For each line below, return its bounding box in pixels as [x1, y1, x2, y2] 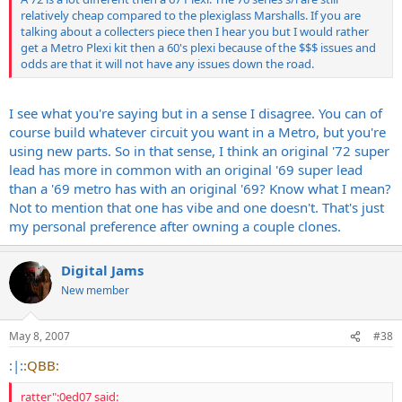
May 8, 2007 [9, 328, 70, 344]
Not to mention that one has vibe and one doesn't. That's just [9, 197, 384, 216]
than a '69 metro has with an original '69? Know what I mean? [9, 179, 391, 197]
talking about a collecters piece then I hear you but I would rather [21, 23, 369, 39]
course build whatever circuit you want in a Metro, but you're [9, 122, 386, 141]
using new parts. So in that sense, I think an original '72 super [9, 141, 389, 160]
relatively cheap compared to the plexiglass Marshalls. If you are [21, 7, 361, 23]
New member [61, 282, 129, 298]
